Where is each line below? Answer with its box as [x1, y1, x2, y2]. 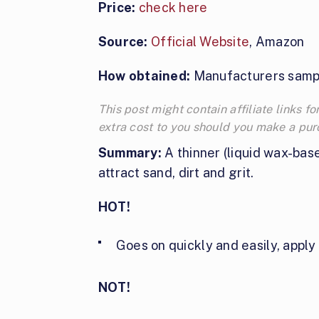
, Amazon [249, 34, 305, 50]
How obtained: [98, 68, 191, 84]
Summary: [98, 145, 162, 161]
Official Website [150, 34, 250, 50]
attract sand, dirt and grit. [98, 165, 254, 181]
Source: [98, 34, 148, 50]
